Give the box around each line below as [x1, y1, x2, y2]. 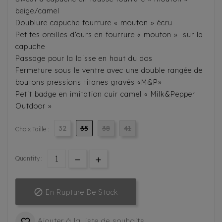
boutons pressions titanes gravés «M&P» [15, 78, 162, 87]
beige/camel [15, 6, 59, 16]
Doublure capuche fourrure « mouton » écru [15, 18, 172, 28]
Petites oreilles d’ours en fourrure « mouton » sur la [15, 30, 203, 40]
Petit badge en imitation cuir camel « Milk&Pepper [15, 90, 195, 99]
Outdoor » [15, 102, 52, 111]
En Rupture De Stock [46, 188, 118, 197]
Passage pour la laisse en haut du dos [15, 54, 153, 63]
